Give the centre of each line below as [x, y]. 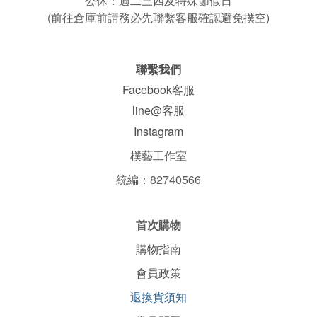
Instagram [158, 131]
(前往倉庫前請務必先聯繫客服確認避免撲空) [158, 17]
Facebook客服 [158, 90]
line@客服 [158, 110]
